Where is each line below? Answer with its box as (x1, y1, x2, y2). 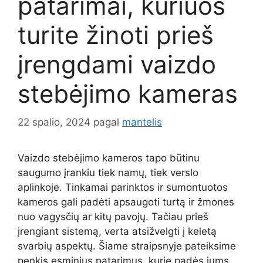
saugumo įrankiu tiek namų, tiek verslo (18, 167, 198, 179)
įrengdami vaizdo (18, 49, 216, 79)
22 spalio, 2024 (18, 116, 90, 129)
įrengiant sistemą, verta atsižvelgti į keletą (18, 225, 217, 238)
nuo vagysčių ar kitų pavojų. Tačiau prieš (18, 211, 208, 223)
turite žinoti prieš (18, 19, 214, 50)
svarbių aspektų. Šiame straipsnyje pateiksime (18, 240, 236, 252)
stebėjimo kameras (18, 78, 238, 109)
